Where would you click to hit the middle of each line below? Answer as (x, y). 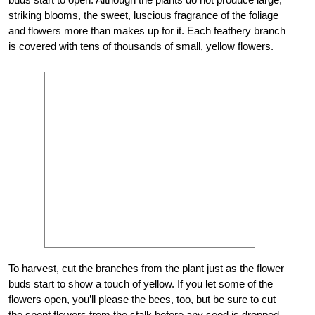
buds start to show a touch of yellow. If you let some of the (141, 283)
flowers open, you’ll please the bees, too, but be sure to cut (142, 299)
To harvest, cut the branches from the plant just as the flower (146, 268)
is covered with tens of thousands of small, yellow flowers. (141, 46)
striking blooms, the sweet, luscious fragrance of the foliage (143, 15)
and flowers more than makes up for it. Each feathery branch (147, 30)
